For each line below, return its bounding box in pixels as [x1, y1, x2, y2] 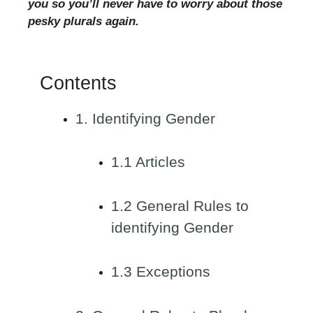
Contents [40, 72, 117, 94]
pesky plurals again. [28, 15, 139, 28]
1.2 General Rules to [111, 198, 249, 215]
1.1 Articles [111, 154, 185, 171]
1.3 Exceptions [111, 263, 210, 281]
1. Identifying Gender [75, 110, 215, 127]
